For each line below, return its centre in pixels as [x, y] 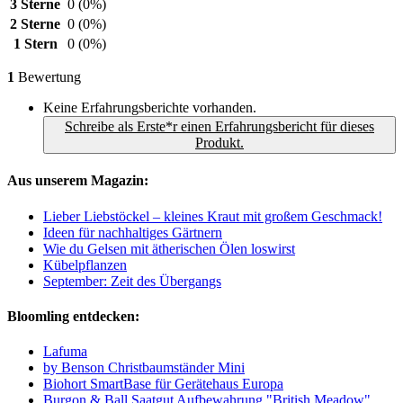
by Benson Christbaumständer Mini [144, 368]
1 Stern [35, 44]
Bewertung [48, 77]
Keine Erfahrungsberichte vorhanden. [150, 108]
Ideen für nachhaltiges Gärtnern [133, 232]
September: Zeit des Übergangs [132, 281]
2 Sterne [35, 24]
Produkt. [219, 143]
